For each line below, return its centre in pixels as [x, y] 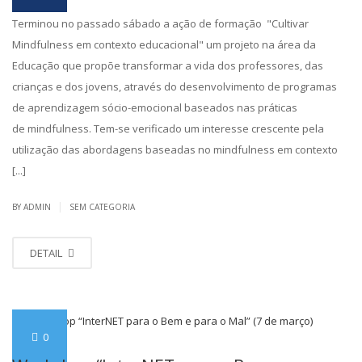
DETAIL [47, 253]
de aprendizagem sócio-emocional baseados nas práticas [155, 107]
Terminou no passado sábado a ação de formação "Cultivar [160, 23]
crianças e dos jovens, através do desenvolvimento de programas [175, 86]
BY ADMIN [33, 206]
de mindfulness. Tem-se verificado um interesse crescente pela [168, 128]
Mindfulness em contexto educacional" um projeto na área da [164, 44]
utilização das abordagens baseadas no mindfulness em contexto [175, 149]
